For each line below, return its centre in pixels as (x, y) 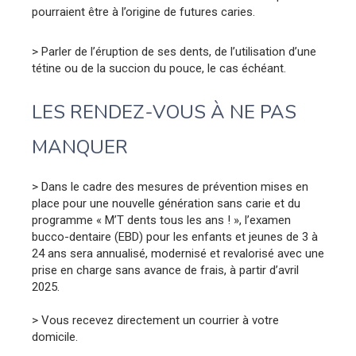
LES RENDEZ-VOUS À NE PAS (164, 112)
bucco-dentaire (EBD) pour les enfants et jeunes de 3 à (175, 236)
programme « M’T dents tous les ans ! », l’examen (161, 220)
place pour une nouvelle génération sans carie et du (166, 203)
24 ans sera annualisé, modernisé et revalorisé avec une (178, 253)
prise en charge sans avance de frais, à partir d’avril (165, 270)
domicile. (55, 337)
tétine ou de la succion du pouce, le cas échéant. (159, 68)
